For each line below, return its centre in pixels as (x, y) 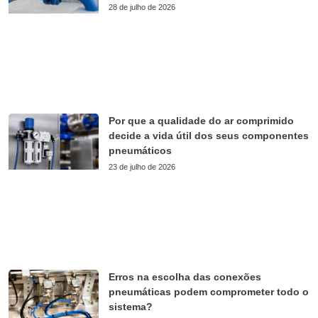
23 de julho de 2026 (142, 167)
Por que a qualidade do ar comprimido (202, 121)
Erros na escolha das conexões (185, 277)
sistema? (131, 307)
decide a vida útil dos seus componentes (209, 136)
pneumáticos (141, 151)
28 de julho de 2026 (142, 7)
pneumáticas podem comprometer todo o (209, 292)
